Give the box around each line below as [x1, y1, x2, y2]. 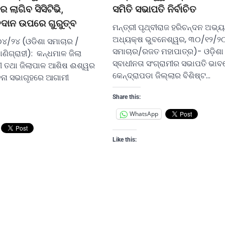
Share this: [113, 93, 141, 100]
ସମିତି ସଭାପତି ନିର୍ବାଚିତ [113, 3, 196, 15]
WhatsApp [130, 109, 158, 119]
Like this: [113, 136, 137, 143]
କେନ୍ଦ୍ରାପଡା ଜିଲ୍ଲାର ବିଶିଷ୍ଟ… [113, 69, 210, 81]
